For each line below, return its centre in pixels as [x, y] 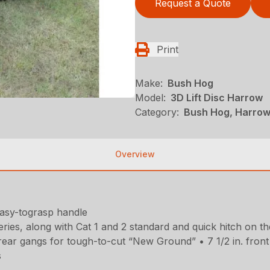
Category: [157, 112]
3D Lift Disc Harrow [217, 98]
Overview [135, 154]
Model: [150, 98]
